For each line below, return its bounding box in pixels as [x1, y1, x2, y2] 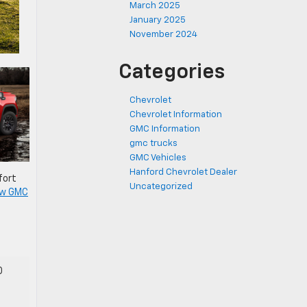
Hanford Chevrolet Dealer [130, 168, 237, 177]
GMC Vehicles [130, 153, 186, 162]
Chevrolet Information [130, 110, 222, 119]
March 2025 [130, 1, 180, 10]
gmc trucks [130, 139, 177, 148]
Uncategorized [130, 182, 193, 191]
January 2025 [130, 16, 186, 25]
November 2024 [130, 30, 197, 39]
